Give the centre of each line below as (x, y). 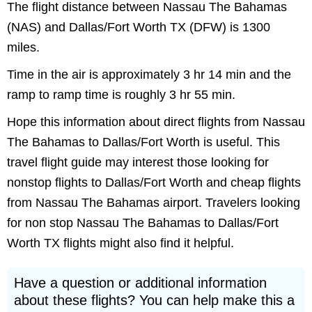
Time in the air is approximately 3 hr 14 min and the (149, 75)
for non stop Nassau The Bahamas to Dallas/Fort (143, 223)
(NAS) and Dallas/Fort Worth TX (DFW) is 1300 (139, 27)
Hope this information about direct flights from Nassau (156, 122)
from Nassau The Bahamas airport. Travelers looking (154, 203)
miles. (23, 47)
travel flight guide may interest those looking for (138, 162)
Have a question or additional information (140, 283)
